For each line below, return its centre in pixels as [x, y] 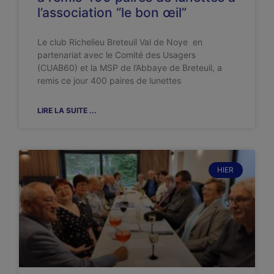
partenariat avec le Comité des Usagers [117, 54]
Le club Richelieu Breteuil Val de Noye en [120, 42]
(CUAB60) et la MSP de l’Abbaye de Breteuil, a [130, 67]
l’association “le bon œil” [112, 12]
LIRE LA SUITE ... [67, 110]
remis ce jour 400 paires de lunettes [109, 80]
